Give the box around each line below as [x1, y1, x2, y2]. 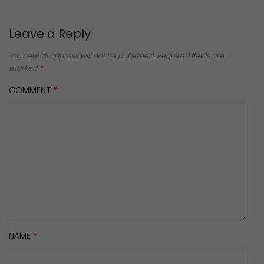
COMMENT [9, 84, 54, 96]
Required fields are [157, 50, 224, 61]
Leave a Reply [9, 25, 91, 42]
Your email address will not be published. [9, 50, 155, 61]
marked [9, 62, 39, 73]
